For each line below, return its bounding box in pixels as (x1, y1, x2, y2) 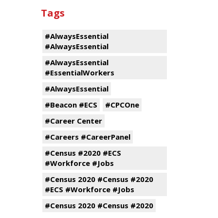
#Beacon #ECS (44, 100, 97, 109)
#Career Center (44, 116, 102, 126)
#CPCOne (105, 100, 139, 109)
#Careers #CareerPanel (44, 132, 130, 142)
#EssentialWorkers (44, 68, 114, 77)
